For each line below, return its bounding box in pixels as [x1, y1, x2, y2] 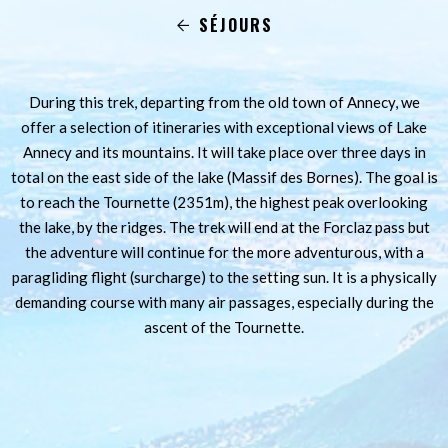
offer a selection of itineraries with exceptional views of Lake [21, 118, 427, 136]
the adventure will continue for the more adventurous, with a [24, 243, 424, 261]
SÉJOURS [199, 13, 273, 37]
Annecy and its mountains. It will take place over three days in [22, 143, 426, 161]
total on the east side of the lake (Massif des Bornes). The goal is [10, 168, 438, 186]
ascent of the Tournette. [144, 318, 304, 336]
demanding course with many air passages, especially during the [14, 293, 434, 311]
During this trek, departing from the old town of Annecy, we [28, 93, 420, 111]
